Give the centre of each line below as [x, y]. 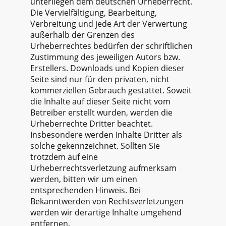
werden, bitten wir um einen [84, 179]
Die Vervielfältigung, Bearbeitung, [94, 12]
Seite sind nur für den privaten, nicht [100, 79]
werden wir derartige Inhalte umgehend [106, 212]
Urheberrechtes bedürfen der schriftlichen [111, 46]
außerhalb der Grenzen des [82, 35]
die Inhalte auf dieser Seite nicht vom [100, 101]
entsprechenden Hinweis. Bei [86, 190]
